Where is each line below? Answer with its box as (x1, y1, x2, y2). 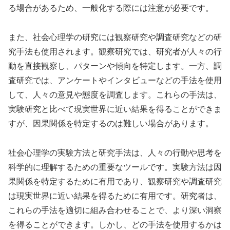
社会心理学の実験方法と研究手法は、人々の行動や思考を (8, 148, 222, 158)
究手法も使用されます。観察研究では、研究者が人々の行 (8, 47, 222, 56)
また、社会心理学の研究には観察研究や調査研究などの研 (8, 33, 222, 42)
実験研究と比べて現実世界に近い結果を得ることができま (8, 105, 222, 114)
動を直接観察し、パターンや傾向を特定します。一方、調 (8, 62, 222, 71)
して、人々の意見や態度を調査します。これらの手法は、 (8, 90, 222, 100)
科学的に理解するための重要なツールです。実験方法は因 (8, 163, 222, 172)
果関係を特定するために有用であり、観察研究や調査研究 (8, 177, 222, 186)
